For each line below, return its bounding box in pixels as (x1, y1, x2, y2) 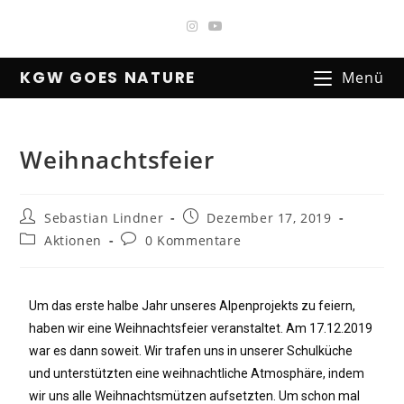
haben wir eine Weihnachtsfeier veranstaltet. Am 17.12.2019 (29, 321, 373, 335)
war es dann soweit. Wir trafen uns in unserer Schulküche (29, 344, 353, 358)
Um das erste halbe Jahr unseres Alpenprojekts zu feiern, (29, 298, 356, 313)
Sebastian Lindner (44, 209, 164, 226)
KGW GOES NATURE (20, 67, 196, 88)
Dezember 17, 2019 (207, 209, 332, 226)
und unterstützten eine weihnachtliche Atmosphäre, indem (29, 366, 365, 381)
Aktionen (44, 232, 102, 249)
